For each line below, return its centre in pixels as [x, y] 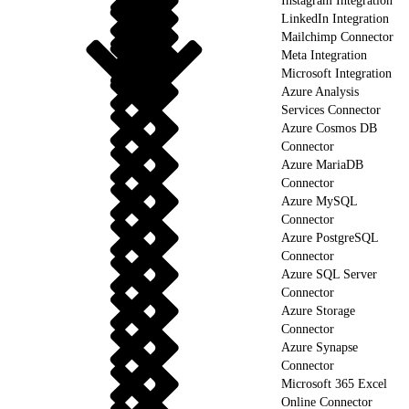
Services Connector [331, 110]
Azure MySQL [319, 201]
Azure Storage [318, 310]
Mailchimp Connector [337, 37]
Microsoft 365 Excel [334, 383]
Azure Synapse [320, 347]
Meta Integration [324, 55]
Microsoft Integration [336, 73]
